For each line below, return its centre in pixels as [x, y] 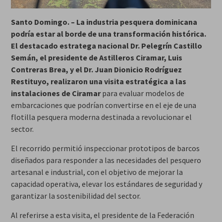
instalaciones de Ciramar [56, 93]
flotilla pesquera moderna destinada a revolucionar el [101, 117]
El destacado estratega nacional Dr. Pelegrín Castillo [106, 45]
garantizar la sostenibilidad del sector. [76, 195]
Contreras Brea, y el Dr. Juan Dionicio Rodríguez [96, 69]
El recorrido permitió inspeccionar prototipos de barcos [105, 148]
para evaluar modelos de [143, 93]
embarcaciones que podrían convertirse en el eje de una [103, 105]
